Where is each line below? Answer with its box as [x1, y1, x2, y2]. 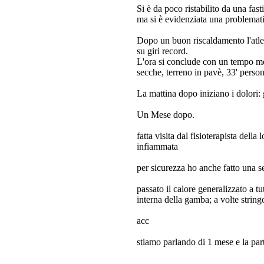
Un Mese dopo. [136, 109, 194, 120]
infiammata [136, 141, 178, 151]
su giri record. [136, 45, 188, 56]
